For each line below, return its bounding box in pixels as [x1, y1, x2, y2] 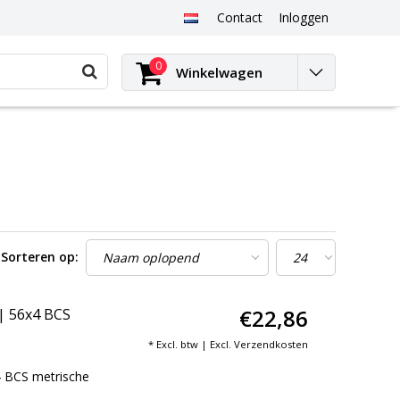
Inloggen [278, 9, 329, 27]
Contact [217, 9, 262, 27]
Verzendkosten [233, 337, 308, 351]
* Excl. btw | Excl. [147, 337, 234, 351]
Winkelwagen [176, 63, 262, 81]
